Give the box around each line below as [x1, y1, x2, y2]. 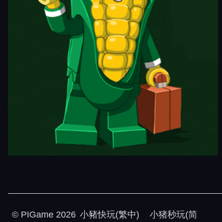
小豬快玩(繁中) [80, 210, 139, 220]
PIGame [21, 210, 54, 220]
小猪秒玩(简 [147, 210, 197, 220]
